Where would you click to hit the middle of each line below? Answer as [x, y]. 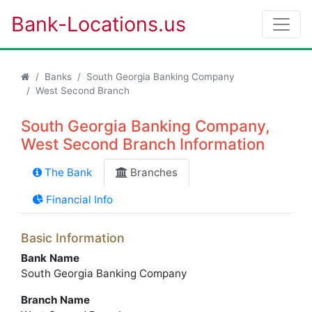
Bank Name [50, 258]
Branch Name [55, 300]
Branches [153, 172]
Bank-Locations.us [99, 24]
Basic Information [73, 238]
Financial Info [78, 200]
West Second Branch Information [143, 144]
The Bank [67, 172]
